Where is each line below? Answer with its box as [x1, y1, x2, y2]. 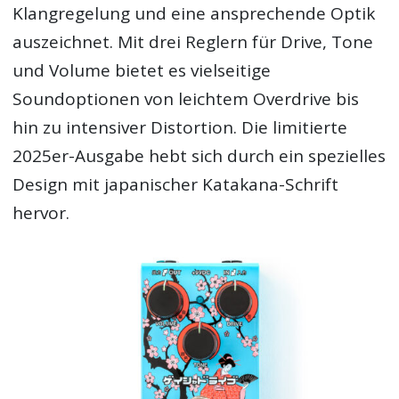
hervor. [12, 201, 70, 224]
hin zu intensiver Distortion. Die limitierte [12, 116, 348, 139]
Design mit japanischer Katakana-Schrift [12, 173, 339, 196]
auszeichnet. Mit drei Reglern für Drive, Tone [12, 30, 374, 53]
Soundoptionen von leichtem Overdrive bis [12, 87, 360, 110]
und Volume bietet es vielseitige [12, 59, 272, 82]
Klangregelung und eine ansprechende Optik [12, 2, 376, 25]
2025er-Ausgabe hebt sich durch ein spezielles [12, 144, 387, 167]
